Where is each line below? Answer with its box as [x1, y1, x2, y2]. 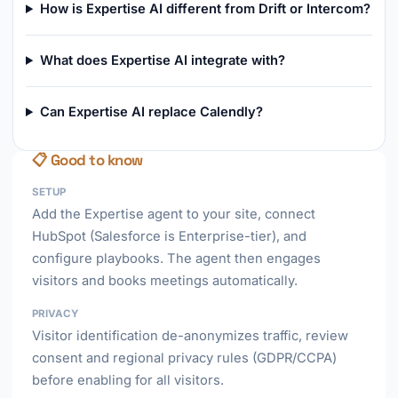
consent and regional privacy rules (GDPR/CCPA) [32, 350, 337, 366]
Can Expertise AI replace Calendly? [39, 104, 263, 120]
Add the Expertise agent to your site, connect [32, 206, 315, 222]
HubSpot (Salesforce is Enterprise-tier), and [32, 228, 306, 244]
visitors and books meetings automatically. [32, 273, 298, 289]
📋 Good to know [32, 150, 143, 170]
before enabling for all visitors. [32, 372, 224, 388]
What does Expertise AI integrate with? [39, 52, 285, 68]
